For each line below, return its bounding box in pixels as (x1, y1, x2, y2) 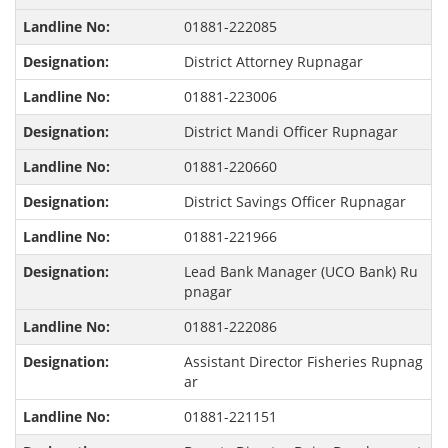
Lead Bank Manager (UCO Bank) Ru (183, 262, 418, 282)
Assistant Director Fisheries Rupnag (183, 352, 423, 372)
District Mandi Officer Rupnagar (183, 122, 398, 142)
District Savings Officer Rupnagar (183, 192, 406, 212)
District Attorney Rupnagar (183, 52, 363, 72)
